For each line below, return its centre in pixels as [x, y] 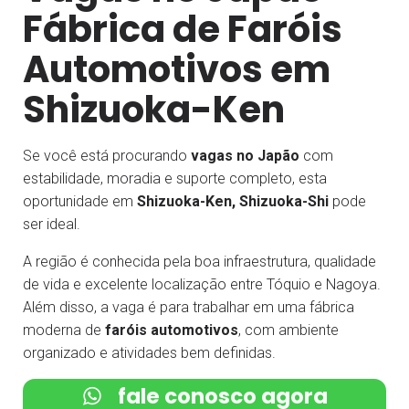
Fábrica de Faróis [183, 29]
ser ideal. [52, 224]
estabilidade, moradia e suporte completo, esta [175, 178]
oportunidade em [80, 201]
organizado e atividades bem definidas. [149, 352]
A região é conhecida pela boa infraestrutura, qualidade [199, 261]
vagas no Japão [245, 155]
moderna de [64, 330]
